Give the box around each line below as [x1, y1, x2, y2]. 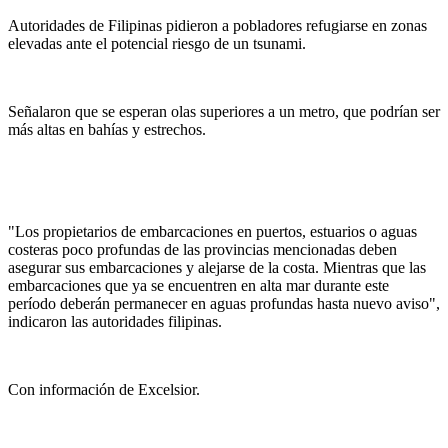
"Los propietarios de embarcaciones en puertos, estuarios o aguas [8, 223, 417, 241]
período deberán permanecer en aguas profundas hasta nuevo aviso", [8, 295, 440, 313]
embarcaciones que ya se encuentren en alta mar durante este [8, 277, 389, 295]
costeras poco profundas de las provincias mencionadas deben [8, 241, 397, 259]
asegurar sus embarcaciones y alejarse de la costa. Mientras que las [8, 259, 426, 277]
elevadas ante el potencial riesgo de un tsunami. [8, 35, 306, 53]
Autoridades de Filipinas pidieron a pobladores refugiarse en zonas [8, 17, 427, 35]
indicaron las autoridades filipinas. [8, 313, 226, 331]
